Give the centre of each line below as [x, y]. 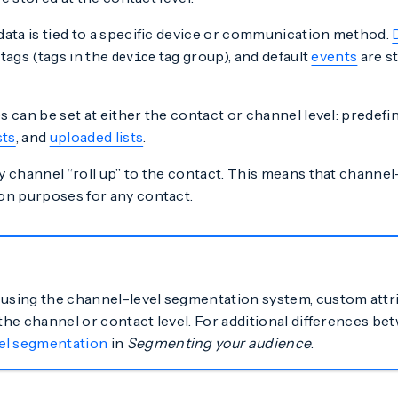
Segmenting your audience [219, 343]
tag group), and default [234, 56]
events [334, 56]
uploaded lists [96, 137]
